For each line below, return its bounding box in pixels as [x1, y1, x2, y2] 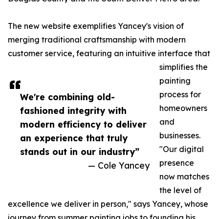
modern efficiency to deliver [20, 119, 147, 130]
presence [159, 158, 194, 168]
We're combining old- [20, 91, 115, 103]
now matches [159, 172, 209, 182]
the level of [159, 185, 201, 196]
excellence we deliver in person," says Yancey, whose [8, 199, 208, 209]
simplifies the [159, 62, 208, 72]
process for [159, 89, 201, 100]
